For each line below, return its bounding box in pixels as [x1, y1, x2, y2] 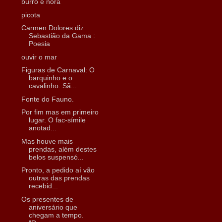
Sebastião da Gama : [28, 32, 95, 40]
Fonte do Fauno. [21, 95, 74, 103]
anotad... [28, 124, 56, 132]
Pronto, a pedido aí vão [21, 166, 95, 174]
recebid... [28, 182, 58, 190]
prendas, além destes [28, 145, 97, 153]
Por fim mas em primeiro [21, 108, 99, 116]
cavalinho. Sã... [28, 82, 77, 90]
